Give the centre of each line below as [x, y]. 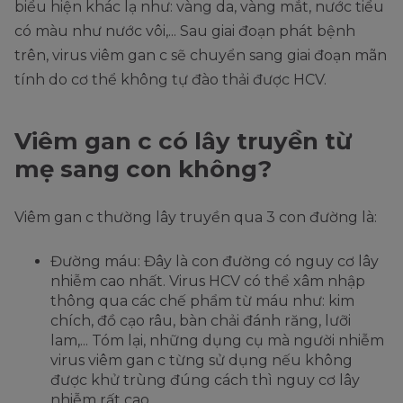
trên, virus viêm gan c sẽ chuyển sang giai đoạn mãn [201, 56]
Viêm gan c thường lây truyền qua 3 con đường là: [196, 218]
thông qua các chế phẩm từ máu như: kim [202, 301]
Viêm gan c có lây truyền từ [183, 142]
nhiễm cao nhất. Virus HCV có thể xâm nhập [208, 282]
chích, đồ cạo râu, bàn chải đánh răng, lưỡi [201, 321]
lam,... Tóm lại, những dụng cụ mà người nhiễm [217, 341]
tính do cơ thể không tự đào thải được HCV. [170, 80]
